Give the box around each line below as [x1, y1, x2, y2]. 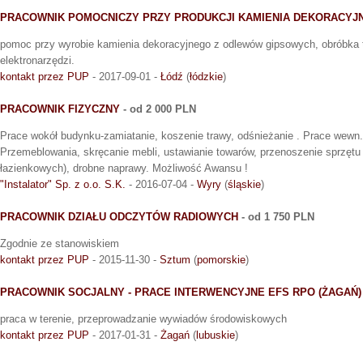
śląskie [228, 178, 261, 191]
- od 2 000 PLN [120, 103, 196, 116]
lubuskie [196, 329, 235, 342]
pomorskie [197, 254, 246, 267]
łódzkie [190, 70, 223, 83]
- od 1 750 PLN [238, 211, 314, 224]
